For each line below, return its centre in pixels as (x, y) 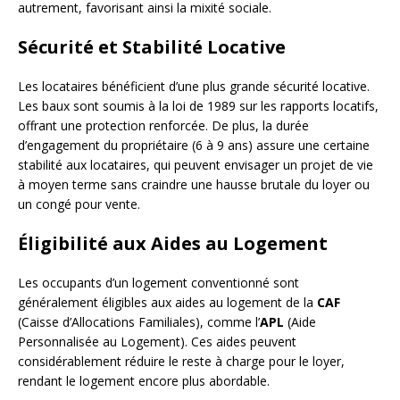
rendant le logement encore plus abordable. (144, 380)
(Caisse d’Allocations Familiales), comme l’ (139, 321)
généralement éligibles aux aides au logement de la (167, 302)
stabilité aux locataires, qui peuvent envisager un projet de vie (196, 164)
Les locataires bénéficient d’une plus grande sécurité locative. (194, 86)
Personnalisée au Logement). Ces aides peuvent (157, 341)
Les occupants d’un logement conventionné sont (158, 282)
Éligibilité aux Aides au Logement (173, 243)
